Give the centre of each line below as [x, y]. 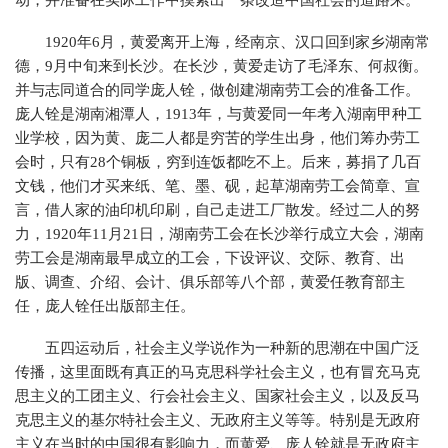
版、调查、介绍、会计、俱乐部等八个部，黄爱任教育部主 [210, 282]
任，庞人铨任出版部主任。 [105, 306]
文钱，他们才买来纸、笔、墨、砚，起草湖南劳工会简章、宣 [217, 186]
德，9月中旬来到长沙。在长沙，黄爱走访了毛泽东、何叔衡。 [221, 66]
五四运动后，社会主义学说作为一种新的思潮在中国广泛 [232, 348]
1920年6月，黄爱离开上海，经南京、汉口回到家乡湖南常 [237, 42]
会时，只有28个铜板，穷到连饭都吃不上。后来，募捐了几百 [218, 162]
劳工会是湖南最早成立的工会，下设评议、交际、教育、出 [210, 258]
